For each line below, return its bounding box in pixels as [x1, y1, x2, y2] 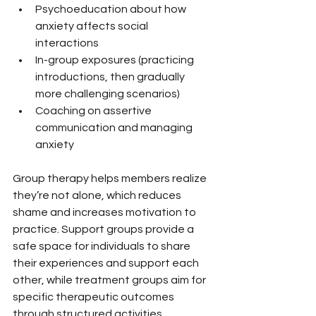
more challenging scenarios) [35, 87, 180, 99]
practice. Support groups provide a [13, 223, 196, 235]
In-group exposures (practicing [35, 54, 196, 66]
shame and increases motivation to [13, 206, 198, 218]
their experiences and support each [13, 257, 201, 269]
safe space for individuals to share [13, 240, 193, 252]
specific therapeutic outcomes [13, 291, 176, 303]
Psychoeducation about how [35, 3, 188, 15]
